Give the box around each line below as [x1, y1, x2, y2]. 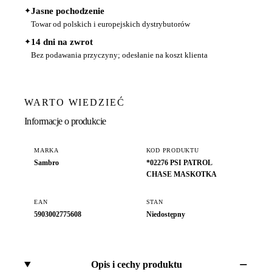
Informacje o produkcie [24, 116, 106, 126]
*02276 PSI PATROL [146, 158, 212, 167]
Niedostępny [146, 210, 185, 219]
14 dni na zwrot [31, 37, 93, 47]
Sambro [34, 158, 59, 167]
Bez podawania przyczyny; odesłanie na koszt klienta [31, 50, 208, 60]
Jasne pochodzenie [31, 6, 104, 16]
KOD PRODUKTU [146, 146, 199, 154]
